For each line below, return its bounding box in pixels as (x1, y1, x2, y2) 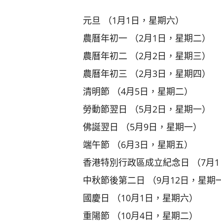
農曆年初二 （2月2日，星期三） (83, 49, 211, 62)
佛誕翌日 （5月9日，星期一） (83, 120, 202, 133)
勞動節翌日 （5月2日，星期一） (83, 103, 211, 115)
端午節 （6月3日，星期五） (83, 138, 193, 150)
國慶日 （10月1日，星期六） (83, 191, 198, 204)
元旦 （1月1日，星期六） (83, 14, 184, 26)
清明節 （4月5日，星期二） (83, 85, 193, 97)
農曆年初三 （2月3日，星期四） (83, 67, 211, 79)
